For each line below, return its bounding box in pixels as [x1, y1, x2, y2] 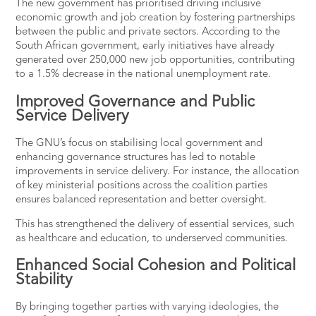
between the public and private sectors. [16, 27, 202, 38]
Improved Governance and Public [16, 94, 255, 110]
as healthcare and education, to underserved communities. [16, 233, 288, 244]
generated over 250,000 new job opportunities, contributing [16, 55, 296, 66]
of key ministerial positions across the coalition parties [16, 180, 268, 191]
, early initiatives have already [137, 41, 275, 52]
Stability [16, 272, 73, 288]
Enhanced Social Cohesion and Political [16, 258, 296, 274]
